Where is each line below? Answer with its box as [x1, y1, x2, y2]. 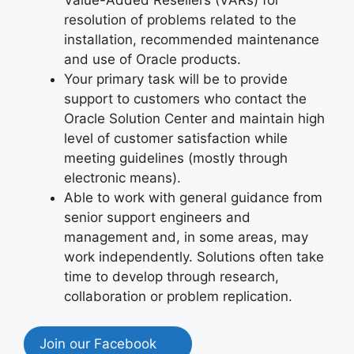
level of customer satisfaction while [64, 130, 288, 146]
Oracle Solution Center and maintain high [64, 110, 325, 126]
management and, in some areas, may [64, 228, 308, 245]
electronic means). [64, 169, 181, 186]
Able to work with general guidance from [64, 189, 322, 205]
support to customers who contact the [64, 90, 307, 107]
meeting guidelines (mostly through [64, 149, 288, 166]
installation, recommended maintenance [64, 31, 319, 47]
